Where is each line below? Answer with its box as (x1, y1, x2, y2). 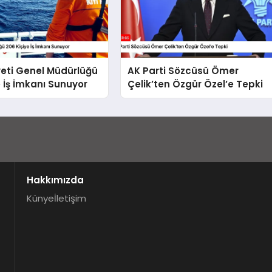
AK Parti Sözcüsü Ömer (127, 64, 239, 78)
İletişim (53, 191, 86, 205)
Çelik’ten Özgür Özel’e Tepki (127, 78, 263, 91)
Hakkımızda (26, 174, 84, 187)
